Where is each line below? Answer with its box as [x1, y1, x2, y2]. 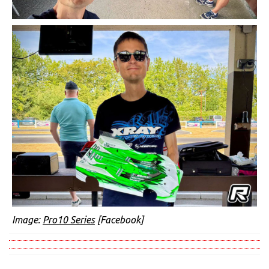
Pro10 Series [43, 214, 95, 225]
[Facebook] [95, 214, 144, 225]
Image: [12, 214, 43, 225]
